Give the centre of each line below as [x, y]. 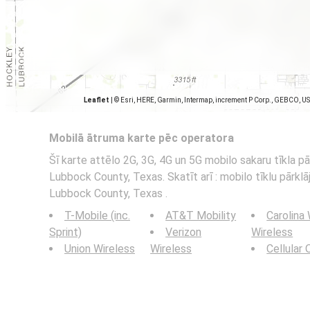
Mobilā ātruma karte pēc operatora [142, 138]
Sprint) [65, 232]
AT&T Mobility [201, 216]
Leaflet [97, 100]
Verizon [184, 232]
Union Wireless [100, 249]
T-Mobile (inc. [97, 216]
